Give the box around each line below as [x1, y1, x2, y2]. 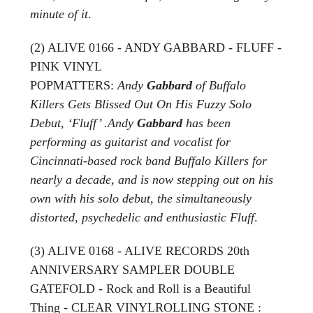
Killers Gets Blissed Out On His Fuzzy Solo [30, 96, 252, 111]
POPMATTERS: [30, 78, 117, 92]
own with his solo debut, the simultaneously [30, 191, 252, 205]
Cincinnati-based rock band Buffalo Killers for [30, 153, 267, 168]
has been [182, 115, 231, 130]
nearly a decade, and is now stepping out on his [30, 172, 273, 187]
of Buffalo [192, 78, 246, 92]
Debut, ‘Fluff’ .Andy [30, 115, 137, 130]
